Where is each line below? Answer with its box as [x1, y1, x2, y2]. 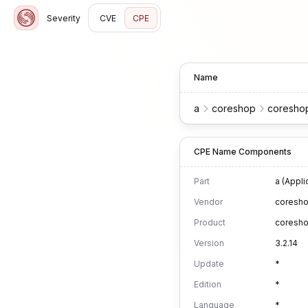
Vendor [194, 197, 223, 207]
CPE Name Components [194, 146, 291, 157]
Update [194, 258, 224, 269]
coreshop [211, 102, 256, 114]
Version [194, 238, 224, 248]
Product [194, 217, 225, 228]
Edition [194, 279, 221, 289]
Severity [47, 12, 80, 23]
